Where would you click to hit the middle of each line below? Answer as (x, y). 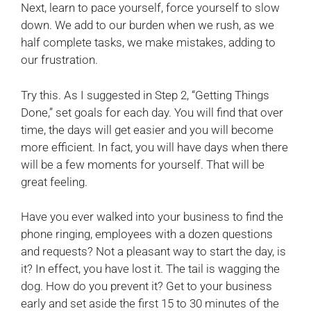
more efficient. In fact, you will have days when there (154, 147)
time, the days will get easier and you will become (147, 129)
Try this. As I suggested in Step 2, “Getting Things (145, 95)
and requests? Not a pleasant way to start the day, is (153, 251)
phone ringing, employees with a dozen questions (147, 234)
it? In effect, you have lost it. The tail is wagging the (150, 269)
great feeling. (54, 182)
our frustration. (59, 60)
